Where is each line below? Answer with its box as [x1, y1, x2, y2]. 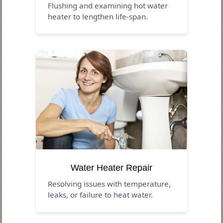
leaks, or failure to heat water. [48, 189, 153, 200]
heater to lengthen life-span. [48, 11, 148, 21]
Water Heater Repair [71, 162, 152, 173]
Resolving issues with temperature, [48, 178, 171, 189]
